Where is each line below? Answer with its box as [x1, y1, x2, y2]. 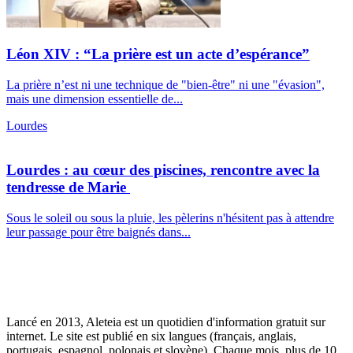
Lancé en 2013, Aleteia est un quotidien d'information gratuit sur [6, 315, 325, 329]
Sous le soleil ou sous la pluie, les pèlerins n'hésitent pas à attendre [6, 211, 334, 225]
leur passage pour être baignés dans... [6, 225, 191, 240]
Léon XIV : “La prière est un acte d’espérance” [6, 46, 310, 63]
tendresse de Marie [6, 179, 130, 196]
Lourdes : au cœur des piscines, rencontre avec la [6, 162, 320, 179]
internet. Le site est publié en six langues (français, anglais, [6, 329, 296, 344]
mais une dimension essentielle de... [6, 91, 183, 106]
